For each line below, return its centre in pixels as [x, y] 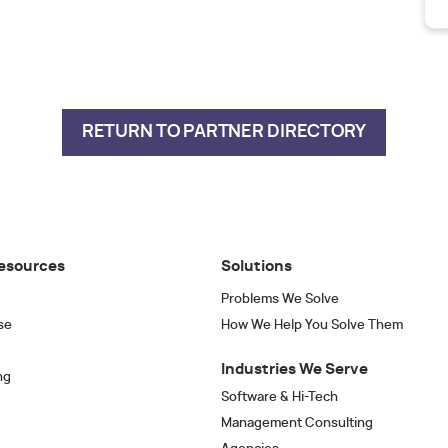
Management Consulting [297, 423]
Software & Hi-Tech [279, 397]
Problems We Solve [280, 299]
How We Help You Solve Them [312, 325]
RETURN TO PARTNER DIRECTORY [224, 132]
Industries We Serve [294, 369]
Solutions [256, 266]
